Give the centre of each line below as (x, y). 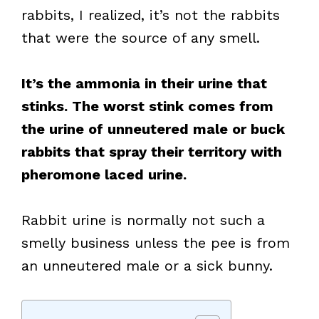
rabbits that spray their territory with (152, 152)
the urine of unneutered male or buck (153, 129)
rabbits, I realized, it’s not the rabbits (151, 15)
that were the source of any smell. (141, 38)
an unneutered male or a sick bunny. (147, 266)
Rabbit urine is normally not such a (143, 220)
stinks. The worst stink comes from (147, 106)
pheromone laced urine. (104, 174)
